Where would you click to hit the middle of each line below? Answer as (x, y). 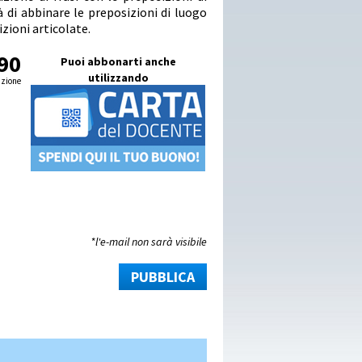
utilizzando (118, 78)
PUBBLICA (163, 277)
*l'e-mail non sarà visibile (149, 242)
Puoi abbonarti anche (118, 62)
